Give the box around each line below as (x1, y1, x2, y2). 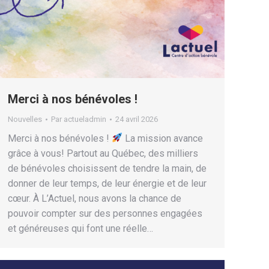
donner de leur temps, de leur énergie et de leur (8, 177, 207, 189)
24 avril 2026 (115, 114, 158, 124)
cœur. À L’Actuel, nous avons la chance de (8, 192, 181, 204)
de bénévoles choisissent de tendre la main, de (8, 162, 207, 174)
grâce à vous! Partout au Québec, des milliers (8, 147, 198, 159)
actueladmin (64, 114, 106, 124)
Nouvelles (8, 114, 42, 124)
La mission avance (122, 132, 204, 144)
